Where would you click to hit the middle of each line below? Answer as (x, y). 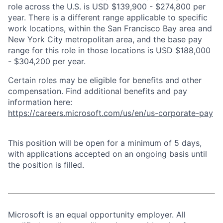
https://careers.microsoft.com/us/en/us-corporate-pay (111, 113)
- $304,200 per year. (47, 61)
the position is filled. (46, 165)
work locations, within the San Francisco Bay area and (110, 28)
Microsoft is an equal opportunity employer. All (97, 215)
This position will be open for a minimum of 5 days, (105, 143)
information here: (40, 102)
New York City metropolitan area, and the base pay (105, 39)
